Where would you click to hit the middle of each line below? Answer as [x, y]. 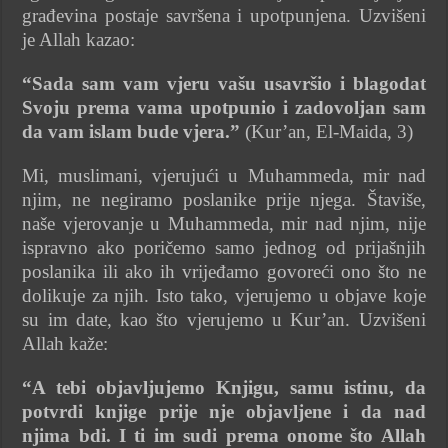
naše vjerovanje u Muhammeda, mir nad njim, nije [224, 223]
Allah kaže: [65, 343]
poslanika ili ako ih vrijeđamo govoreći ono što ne [224, 271]
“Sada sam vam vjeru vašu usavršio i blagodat [224, 83]
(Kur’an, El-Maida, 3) [327, 131]
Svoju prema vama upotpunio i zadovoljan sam [224, 107]
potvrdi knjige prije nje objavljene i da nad [224, 411]
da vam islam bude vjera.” [131, 131]
